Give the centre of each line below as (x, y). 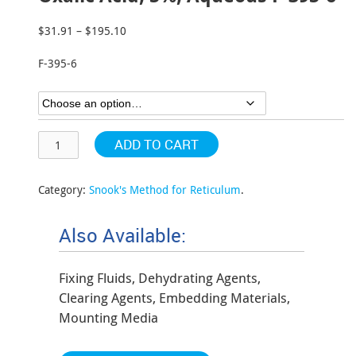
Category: (64, 190)
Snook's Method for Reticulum (165, 190)
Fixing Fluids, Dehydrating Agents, (160, 278)
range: (142, 47)
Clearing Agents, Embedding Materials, (174, 298)
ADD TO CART (156, 144)
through (146, 81)
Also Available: (122, 235)
